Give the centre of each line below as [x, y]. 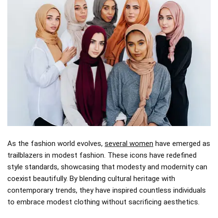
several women [129, 143]
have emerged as [182, 143]
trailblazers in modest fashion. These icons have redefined [102, 155]
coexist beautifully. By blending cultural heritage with [91, 178]
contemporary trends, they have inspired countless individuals [107, 190]
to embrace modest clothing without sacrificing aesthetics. [103, 202]
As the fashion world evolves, [56, 143]
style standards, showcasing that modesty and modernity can [107, 167]
